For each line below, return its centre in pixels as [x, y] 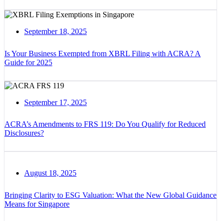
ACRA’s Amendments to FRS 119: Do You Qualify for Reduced [105, 124]
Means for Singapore [37, 204]
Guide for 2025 [28, 62]
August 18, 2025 [50, 173]
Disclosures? [24, 133]
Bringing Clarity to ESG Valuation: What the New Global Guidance [110, 195]
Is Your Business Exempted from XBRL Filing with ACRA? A [103, 53]
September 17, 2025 [55, 102]
